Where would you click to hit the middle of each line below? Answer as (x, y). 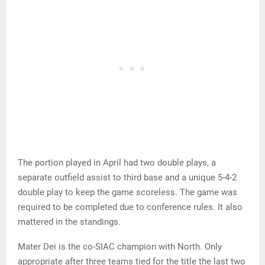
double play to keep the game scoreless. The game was (127, 193)
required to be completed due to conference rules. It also (130, 207)
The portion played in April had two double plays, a (117, 163)
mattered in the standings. (69, 222)
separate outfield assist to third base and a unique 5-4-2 (127, 178)
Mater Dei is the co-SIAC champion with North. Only (120, 247)
